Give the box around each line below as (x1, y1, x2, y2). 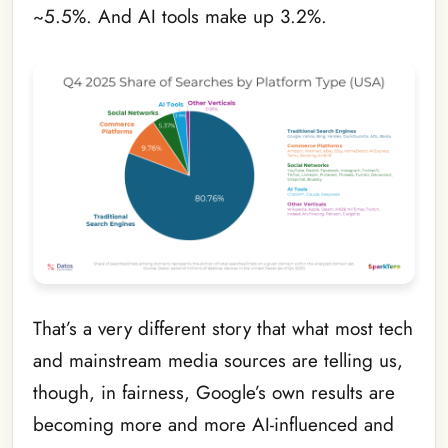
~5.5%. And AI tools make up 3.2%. (33, 2, 327, 30)
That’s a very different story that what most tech (33, 314, 413, 342)
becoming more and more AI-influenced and (33, 410, 394, 438)
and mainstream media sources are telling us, (33, 346, 403, 374)
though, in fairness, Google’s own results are (33, 378, 395, 406)
